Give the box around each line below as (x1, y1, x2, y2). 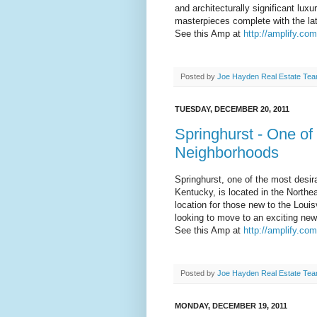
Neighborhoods (175, 143, 279, 161)
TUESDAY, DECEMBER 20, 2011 (175, 105, 289, 114)
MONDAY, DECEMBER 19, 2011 (175, 301, 287, 310)
